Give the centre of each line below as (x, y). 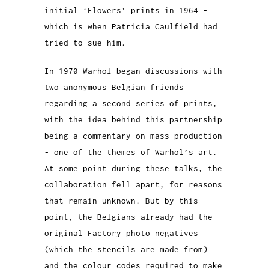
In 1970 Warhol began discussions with (133, 71)
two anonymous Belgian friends (114, 87)
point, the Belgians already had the (128, 217)
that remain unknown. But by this (121, 201)
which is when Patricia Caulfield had (131, 27)
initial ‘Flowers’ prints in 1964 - (126, 11)
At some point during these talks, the (133, 168)
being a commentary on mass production (133, 136)
